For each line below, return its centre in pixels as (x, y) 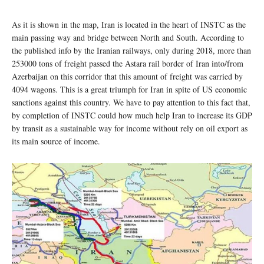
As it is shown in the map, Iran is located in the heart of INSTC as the (129, 24)
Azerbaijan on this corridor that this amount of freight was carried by (127, 76)
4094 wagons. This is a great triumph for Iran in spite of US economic (129, 89)
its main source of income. (56, 141)
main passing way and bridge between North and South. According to (128, 37)
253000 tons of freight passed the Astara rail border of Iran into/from (128, 63)
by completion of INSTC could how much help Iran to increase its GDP (132, 115)
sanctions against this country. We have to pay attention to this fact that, (131, 102)
